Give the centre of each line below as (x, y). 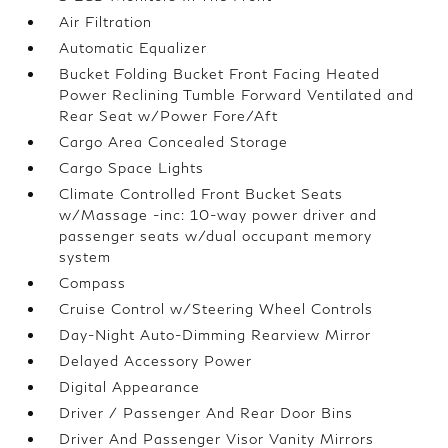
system (85, 256)
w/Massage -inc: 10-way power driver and (218, 214)
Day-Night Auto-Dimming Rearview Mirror (215, 334)
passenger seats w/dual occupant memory (216, 235)
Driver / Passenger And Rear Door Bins (206, 412)
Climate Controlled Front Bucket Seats (201, 193)
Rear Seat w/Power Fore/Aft (169, 115)
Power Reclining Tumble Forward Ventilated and (237, 94)
